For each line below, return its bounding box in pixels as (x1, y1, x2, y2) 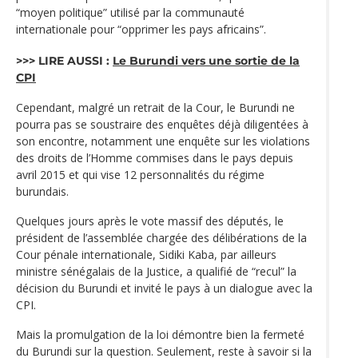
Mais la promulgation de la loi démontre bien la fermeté (16, 326, 304, 342)
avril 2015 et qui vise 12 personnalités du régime (16, 166, 265, 182)
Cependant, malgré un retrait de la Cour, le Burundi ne (16, 99, 295, 115)
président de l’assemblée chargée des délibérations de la (16, 229, 307, 245)
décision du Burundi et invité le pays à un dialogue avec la (16, 280, 312, 296)
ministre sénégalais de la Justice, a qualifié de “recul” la (16, 263, 296, 279)
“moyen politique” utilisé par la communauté (16, 5, 245, 21)
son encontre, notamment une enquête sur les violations (16, 133, 310, 149)
